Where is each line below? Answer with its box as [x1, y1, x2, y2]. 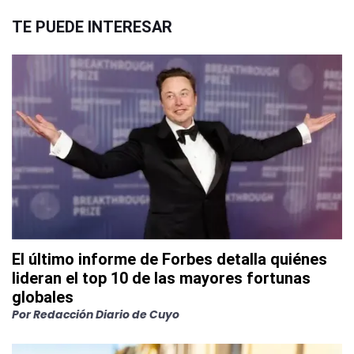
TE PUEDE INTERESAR [12, 17, 172, 37]
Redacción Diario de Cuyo [33, 307, 179, 323]
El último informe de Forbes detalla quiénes [12, 250, 327, 269]
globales [12, 288, 73, 307]
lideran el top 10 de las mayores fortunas [12, 269, 311, 288]
